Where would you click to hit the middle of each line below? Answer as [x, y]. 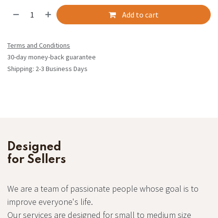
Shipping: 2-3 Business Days [47, 69]
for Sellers [37, 160]
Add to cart [140, 14]
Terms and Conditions [39, 45]
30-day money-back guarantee [52, 57]
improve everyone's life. [50, 202]
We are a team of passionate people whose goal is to [103, 189]
